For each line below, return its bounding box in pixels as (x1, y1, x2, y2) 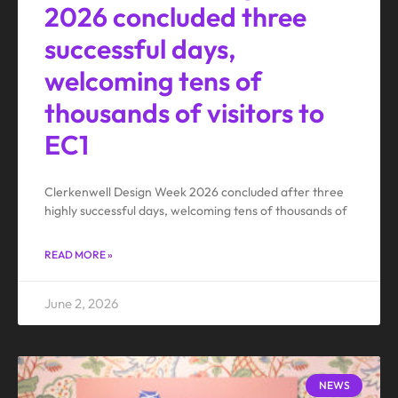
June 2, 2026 (44, 294, 118, 312)
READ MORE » (44, 247, 113, 261)
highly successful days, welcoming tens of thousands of (44, 202, 347, 219)
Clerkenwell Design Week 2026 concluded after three (44, 183, 344, 200)
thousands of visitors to (44, 95, 324, 130)
